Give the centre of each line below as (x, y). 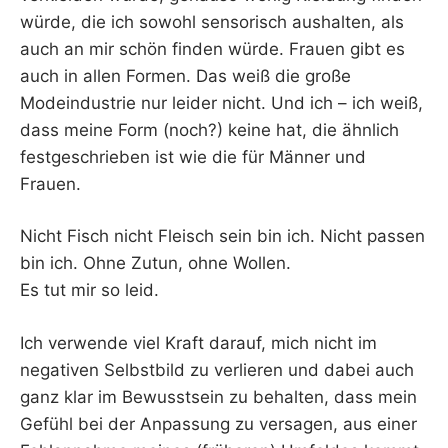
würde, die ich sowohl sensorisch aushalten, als (212, 21)
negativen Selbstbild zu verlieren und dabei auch (217, 369)
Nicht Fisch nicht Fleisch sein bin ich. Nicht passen (222, 236)
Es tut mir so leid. (89, 290)
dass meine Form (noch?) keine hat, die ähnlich (209, 129)
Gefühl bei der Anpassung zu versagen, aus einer (218, 423)
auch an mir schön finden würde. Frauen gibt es (212, 48)
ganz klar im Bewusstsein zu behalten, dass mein (218, 396)
